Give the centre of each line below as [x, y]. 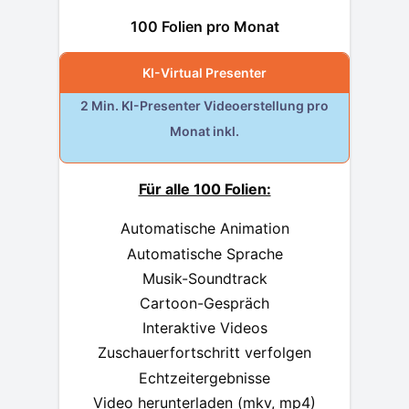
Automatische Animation [204, 229]
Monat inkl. [204, 131]
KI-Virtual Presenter [204, 73]
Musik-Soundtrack [204, 278]
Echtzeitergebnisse [204, 378]
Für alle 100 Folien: [204, 189]
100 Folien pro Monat [204, 27]
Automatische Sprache [204, 253]
